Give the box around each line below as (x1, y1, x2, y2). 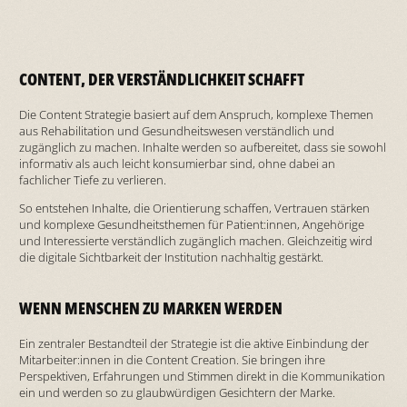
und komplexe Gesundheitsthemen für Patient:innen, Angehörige (18, 215, 364, 233)
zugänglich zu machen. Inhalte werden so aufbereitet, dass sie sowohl (18, 138, 386, 155)
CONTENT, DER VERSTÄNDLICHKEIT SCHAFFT (18, 68, 304, 91)
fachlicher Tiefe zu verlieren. (18, 171, 166, 188)
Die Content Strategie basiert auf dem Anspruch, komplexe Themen (18, 105, 373, 123)
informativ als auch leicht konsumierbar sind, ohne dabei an (18, 154, 335, 172)
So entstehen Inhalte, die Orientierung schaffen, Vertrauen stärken (18, 199, 370, 216)
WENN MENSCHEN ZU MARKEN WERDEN (18, 297, 283, 320)
